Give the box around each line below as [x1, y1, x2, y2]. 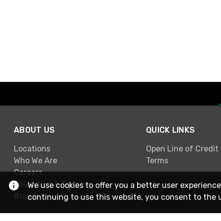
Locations [14, 144, 50, 154]
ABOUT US [14, 125, 55, 135]
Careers [14, 168, 42, 178]
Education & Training [14, 180, 92, 189]
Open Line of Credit [146, 144, 219, 154]
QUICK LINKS [146, 125, 195, 135]
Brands [14, 191, 40, 201]
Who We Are [14, 156, 57, 166]
